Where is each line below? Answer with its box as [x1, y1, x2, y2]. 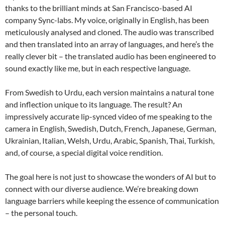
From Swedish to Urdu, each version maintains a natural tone [5, 87, 214, 97]
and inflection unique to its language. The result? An [5, 99, 182, 109]
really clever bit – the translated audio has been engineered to [5, 51, 216, 61]
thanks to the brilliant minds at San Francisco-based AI [5, 3, 192, 13]
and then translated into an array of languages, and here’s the [5, 39, 213, 49]
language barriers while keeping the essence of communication [5, 196, 219, 206]
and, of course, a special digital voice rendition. [5, 148, 163, 158]
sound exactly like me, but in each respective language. [5, 63, 190, 73]
